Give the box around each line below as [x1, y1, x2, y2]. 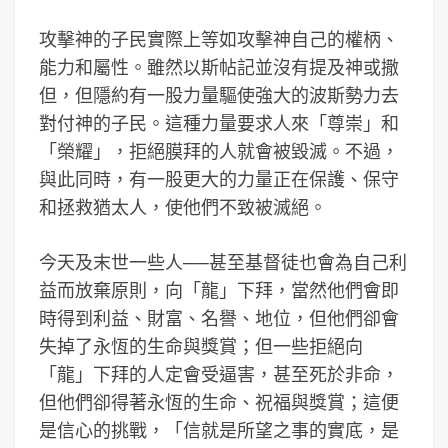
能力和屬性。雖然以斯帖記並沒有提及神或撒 [39, 56, 399, 79]
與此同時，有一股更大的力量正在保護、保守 [39, 168, 399, 191]
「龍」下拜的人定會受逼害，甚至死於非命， [39, 363, 399, 386]
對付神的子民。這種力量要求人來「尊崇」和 [39, 112, 399, 135]
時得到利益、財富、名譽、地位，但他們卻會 [39, 307, 399, 330]
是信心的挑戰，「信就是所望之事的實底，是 [39, 419, 399, 442]
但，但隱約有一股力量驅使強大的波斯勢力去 [39, 84, 399, 107]
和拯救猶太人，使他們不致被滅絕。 [39, 196, 327, 219]
